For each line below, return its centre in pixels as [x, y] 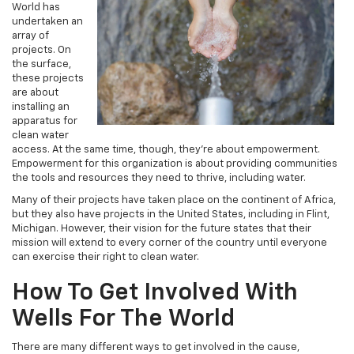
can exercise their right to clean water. [105, 258]
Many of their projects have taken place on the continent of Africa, [174, 201]
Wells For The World [123, 320]
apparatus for [45, 122]
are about [35, 93]
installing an [41, 107]
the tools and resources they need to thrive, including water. [159, 179]
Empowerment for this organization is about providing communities [175, 164]
